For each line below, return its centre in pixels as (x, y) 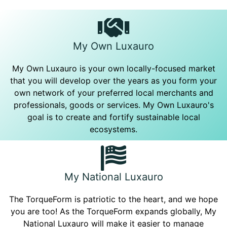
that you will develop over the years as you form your (113, 81)
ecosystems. (113, 129)
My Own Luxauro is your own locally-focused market (113, 68)
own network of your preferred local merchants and (113, 93)
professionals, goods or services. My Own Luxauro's (113, 105)
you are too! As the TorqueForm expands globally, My (113, 211)
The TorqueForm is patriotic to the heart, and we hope (113, 199)
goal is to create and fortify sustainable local (113, 117)
